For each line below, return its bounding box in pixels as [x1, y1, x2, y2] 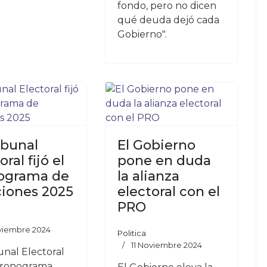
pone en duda [117, 153, 211, 169]
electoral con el [117, 184, 220, 200]
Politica [117, 228, 146, 238]
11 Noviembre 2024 [131, 240, 202, 250]
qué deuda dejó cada [117, 14, 219, 26]
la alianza [117, 168, 179, 184]
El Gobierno [117, 137, 195, 153]
